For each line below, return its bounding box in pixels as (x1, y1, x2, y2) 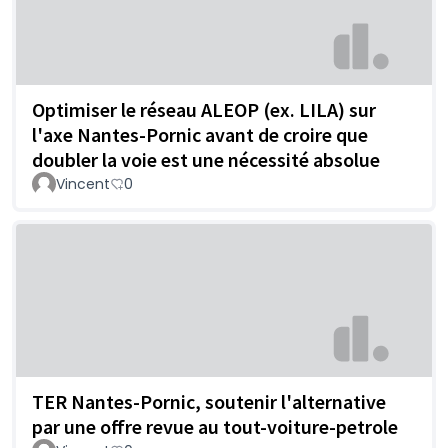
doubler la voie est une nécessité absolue (32, 146, 380, 172)
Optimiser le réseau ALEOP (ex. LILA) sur (32, 96, 376, 122)
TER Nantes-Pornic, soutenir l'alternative (32, 388, 386, 414)
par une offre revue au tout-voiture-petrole (32, 413, 398, 439)
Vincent (56, 173, 110, 194)
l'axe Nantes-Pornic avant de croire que (32, 121, 368, 147)
